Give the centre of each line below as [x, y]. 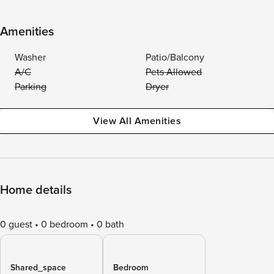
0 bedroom [65, 224]
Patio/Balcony [175, 57]
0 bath [110, 224]
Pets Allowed [174, 72]
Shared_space [38, 268]
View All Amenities [137, 121]
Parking [31, 87]
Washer [30, 57]
